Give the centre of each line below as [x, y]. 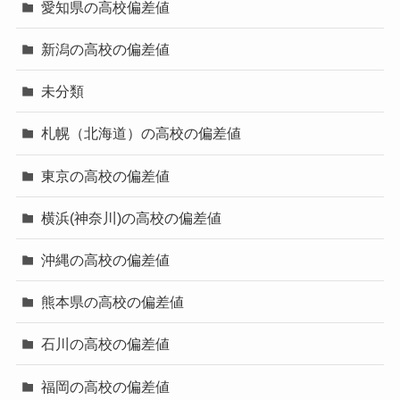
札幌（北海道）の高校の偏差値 [142, 133]
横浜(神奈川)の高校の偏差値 [132, 217]
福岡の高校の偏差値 [106, 386]
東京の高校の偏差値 [106, 175]
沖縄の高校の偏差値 [106, 260]
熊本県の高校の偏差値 [113, 302]
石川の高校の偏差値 [106, 344]
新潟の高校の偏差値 [106, 50]
